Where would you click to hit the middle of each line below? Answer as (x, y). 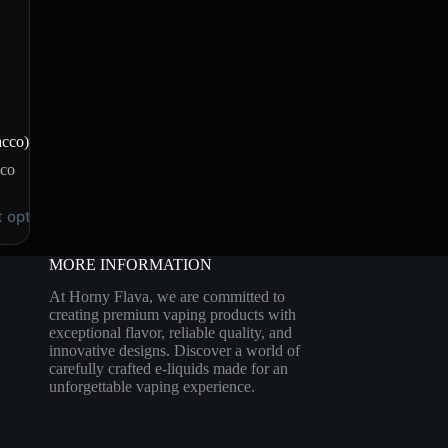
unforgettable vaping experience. (151, 387)
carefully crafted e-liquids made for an (168, 369)
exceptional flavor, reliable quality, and (170, 333)
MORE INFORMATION (130, 264)
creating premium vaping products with (172, 315)
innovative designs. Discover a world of (174, 351)
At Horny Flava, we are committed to (166, 297)
